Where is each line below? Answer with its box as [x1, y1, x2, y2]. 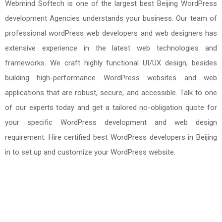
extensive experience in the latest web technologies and [5, 44, 217, 53]
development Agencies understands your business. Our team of [5, 14, 217, 23]
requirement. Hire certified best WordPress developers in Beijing [5, 133, 217, 142]
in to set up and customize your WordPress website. [5, 148, 175, 157]
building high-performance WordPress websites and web [5, 73, 217, 82]
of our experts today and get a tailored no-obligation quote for [5, 103, 217, 112]
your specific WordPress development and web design [5, 118, 217, 127]
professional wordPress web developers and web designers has [5, 29, 217, 38]
